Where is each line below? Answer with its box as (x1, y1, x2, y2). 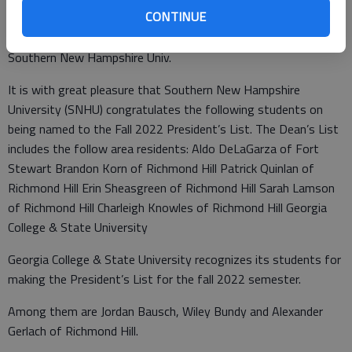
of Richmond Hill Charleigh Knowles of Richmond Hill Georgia (8, 198, 327, 217)
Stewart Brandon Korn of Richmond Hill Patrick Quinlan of (8, 159, 314, 178)
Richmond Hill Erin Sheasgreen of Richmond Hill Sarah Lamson (8, 178, 335, 197)
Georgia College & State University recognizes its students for (8, 250, 341, 269)
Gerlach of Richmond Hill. (8, 321, 138, 340)
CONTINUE (145, 7, 207, 26)
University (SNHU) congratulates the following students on (8, 100, 323, 119)
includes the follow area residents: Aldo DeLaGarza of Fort (8, 139, 319, 158)
